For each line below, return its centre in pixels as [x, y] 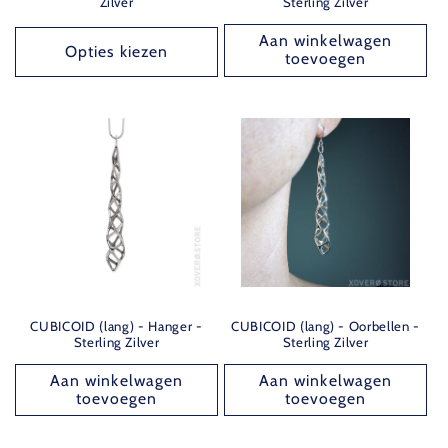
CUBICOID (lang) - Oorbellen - [325, 325]
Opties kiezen [116, 52]
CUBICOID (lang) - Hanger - [116, 325]
